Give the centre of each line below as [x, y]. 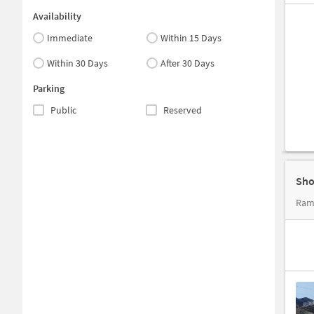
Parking [49, 88]
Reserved [182, 110]
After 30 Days [188, 63]
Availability [57, 16]
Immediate [70, 38]
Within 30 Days [77, 63]
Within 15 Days [191, 38]
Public [63, 110]
